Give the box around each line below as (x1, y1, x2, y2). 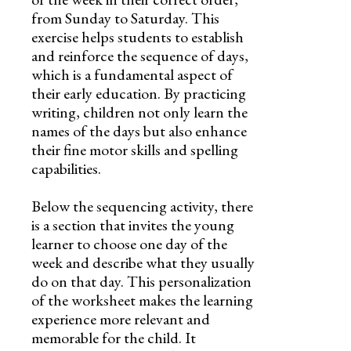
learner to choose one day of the (31, 233, 227, 254)
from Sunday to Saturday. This (31, 7, 219, 28)
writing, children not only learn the (31, 101, 248, 122)
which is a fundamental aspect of (31, 63, 233, 85)
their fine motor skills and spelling (31, 139, 238, 160)
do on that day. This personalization (31, 270, 251, 291)
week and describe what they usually (31, 251, 255, 273)
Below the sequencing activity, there (31, 195, 253, 216)
